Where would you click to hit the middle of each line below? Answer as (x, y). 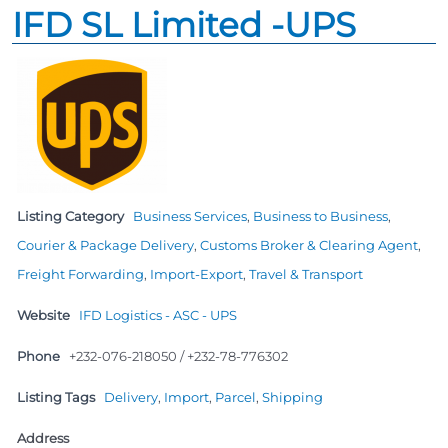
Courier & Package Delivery (105, 244)
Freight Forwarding (80, 273)
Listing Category (70, 215)
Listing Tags (56, 396)
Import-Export (196, 273)
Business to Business (320, 215)
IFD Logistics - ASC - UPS (158, 314)
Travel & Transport (306, 273)
